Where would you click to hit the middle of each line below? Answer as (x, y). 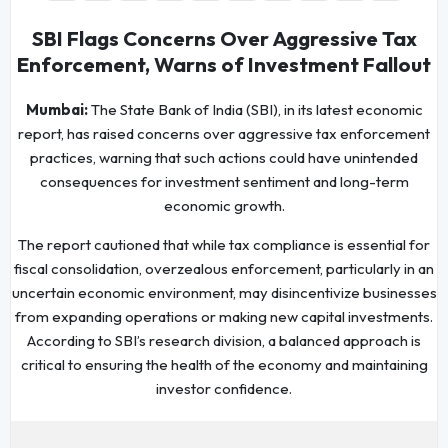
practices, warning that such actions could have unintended (224, 158)
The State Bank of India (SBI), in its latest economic (255, 110)
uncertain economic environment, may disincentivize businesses (224, 293)
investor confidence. (224, 389)
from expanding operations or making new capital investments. (224, 317)
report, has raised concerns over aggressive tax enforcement (224, 134)
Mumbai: (56, 110)
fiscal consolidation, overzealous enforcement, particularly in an (224, 269)
